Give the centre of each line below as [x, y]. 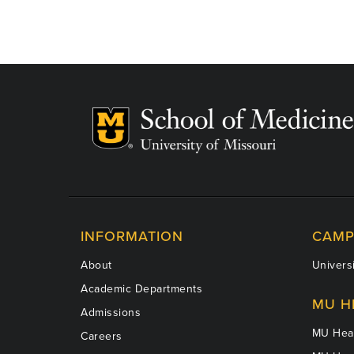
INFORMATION [132, 236]
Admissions [111, 312]
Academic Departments [141, 288]
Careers [102, 336]
